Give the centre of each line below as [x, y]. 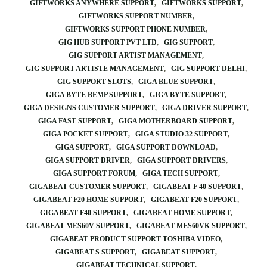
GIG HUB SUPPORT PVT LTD [107, 42]
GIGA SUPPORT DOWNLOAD [166, 147]
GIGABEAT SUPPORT [178, 252]
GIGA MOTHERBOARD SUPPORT [176, 121]
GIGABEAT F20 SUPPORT [194, 200]
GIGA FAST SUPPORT [75, 121]
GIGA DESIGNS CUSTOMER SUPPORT [89, 108]
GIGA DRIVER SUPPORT [204, 108]
